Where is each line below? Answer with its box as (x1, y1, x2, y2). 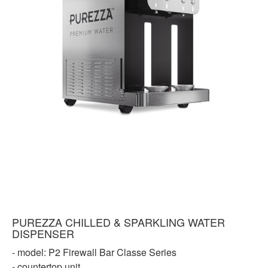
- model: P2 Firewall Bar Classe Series (12, 245, 176, 260)
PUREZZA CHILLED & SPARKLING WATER (12, 214, 225, 230)
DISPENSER (12, 226, 74, 242)
